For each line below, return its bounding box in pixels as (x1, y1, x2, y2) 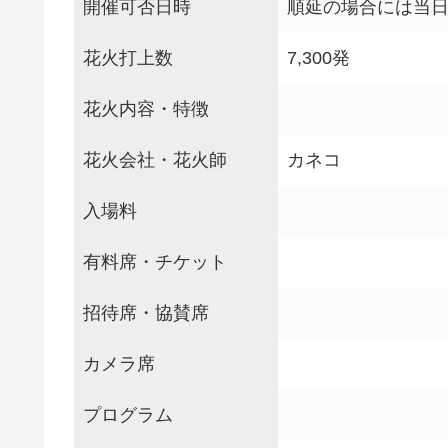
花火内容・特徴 (83, 98, 209, 119)
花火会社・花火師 (83, 149, 227, 170)
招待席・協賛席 (83, 302, 209, 323)
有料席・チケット (83, 251, 227, 272)
